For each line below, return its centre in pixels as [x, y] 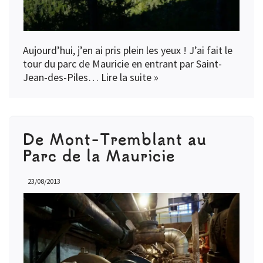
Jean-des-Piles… [62, 77]
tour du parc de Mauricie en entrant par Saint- [122, 64]
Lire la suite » [130, 77]
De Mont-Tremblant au [115, 139]
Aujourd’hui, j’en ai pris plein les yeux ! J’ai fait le [128, 50]
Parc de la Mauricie [99, 156]
